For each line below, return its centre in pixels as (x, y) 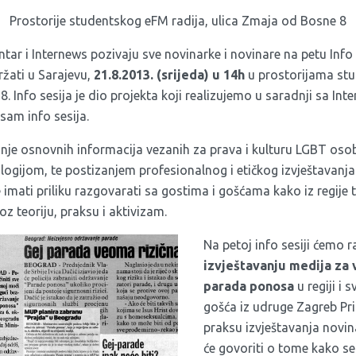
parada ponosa (249, 286)
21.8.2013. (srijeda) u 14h (169, 75)
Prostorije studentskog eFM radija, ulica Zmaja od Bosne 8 (178, 21)
